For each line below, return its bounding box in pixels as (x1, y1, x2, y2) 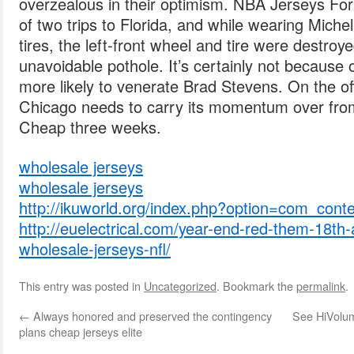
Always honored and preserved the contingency (30, 307, 272, 324)
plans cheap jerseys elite (19, 323, 142, 340)
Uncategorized (144, 277, 217, 294)
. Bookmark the (217, 277, 296, 294)
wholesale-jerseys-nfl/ (19, 237, 171, 260)
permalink (296, 277, 345, 294)
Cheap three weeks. (19, 115, 161, 138)
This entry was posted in (19, 277, 144, 294)
